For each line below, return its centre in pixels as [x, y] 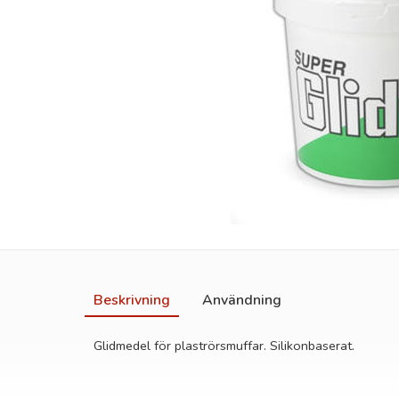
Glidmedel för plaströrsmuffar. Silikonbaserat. [224, 346]
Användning [242, 300]
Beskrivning [132, 300]
